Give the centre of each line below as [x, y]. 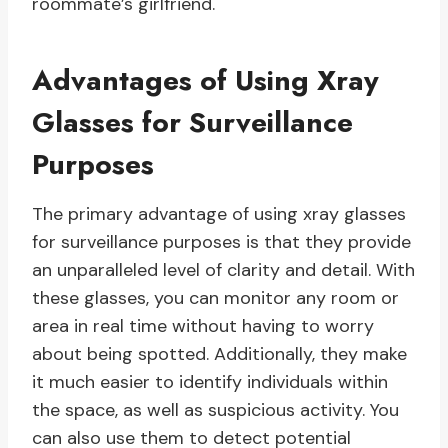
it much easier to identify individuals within [210, 382]
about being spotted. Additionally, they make [219, 354]
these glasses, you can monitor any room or [215, 298]
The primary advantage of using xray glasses [219, 214]
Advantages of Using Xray [205, 81]
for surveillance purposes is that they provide [221, 242]
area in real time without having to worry [203, 326]
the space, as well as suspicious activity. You [215, 410]
